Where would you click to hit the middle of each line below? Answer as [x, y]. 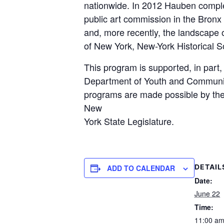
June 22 [207, 193]
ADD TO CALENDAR [141, 168]
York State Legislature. [129, 121]
